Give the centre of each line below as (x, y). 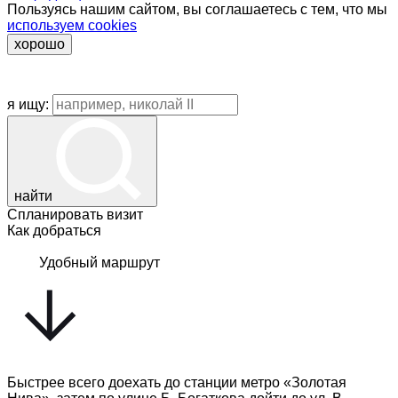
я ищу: (28, 105)
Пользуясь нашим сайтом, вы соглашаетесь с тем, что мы (197, 10)
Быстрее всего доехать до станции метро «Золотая (177, 383)
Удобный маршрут (99, 263)
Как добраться (54, 231)
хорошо (40, 44)
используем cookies (72, 26)
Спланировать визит (75, 215)
